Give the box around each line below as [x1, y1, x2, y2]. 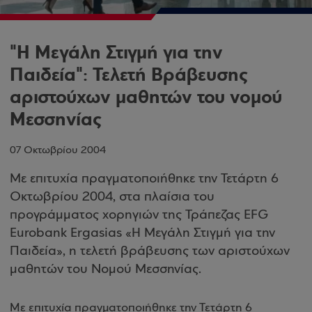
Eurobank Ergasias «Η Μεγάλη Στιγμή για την [10, 226, 275, 240]
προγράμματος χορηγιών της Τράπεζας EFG [10, 208, 268, 222]
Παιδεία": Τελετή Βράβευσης [10, 63, 248, 87]
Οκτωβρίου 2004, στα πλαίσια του [10, 190, 214, 204]
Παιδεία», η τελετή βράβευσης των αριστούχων [10, 244, 290, 258]
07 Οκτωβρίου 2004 [10, 145, 106, 156]
